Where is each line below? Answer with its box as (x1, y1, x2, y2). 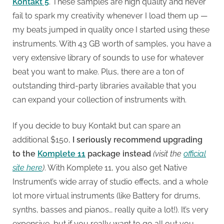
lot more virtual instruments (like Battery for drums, (12, 191, 200, 201)
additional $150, (12, 135, 72, 145)
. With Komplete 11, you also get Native (44, 163, 187, 173)
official (183, 149, 206, 159)
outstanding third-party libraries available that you (12, 81, 196, 91)
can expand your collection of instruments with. (12, 95, 186, 105)
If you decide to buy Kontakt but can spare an (12, 121, 180, 131)
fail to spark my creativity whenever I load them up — (12, 11, 207, 21)
